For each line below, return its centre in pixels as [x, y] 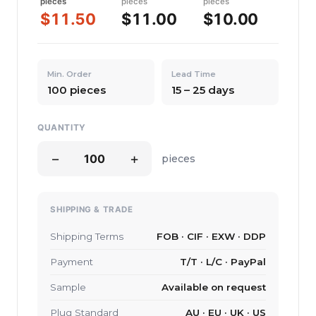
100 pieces [77, 90]
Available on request [214, 287]
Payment [72, 261]
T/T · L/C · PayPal [223, 261]
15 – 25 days [203, 90]
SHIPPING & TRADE [92, 209]
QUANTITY [62, 127]
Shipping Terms [87, 236]
